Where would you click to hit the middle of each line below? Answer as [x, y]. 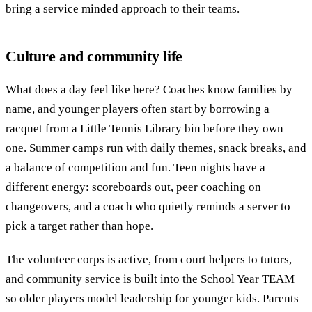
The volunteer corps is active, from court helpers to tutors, [149, 259]
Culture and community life [94, 56]
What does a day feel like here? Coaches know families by [149, 89]
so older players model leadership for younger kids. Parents [152, 298]
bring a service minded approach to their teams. [123, 8]
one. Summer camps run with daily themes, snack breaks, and [156, 148]
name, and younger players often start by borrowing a [138, 109]
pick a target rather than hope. [79, 226]
